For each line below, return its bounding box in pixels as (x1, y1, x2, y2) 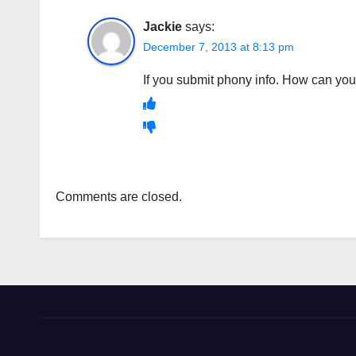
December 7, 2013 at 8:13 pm (143, 41, 294, 53)
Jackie (143, 20, 182, 33)
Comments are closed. (56, 190, 182, 203)
